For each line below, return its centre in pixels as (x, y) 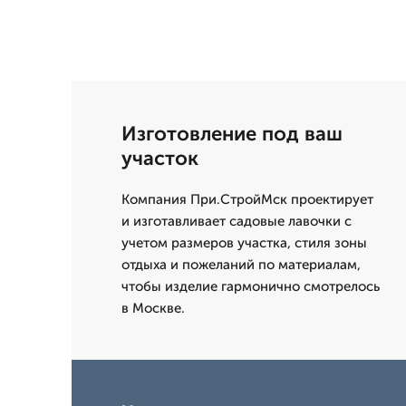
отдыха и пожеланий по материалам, (241, 265)
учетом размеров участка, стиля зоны (244, 243)
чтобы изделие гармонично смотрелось (251, 287)
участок (160, 159)
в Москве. (153, 309)
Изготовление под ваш (232, 134)
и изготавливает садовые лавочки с (237, 222)
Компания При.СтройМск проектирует (247, 200)
